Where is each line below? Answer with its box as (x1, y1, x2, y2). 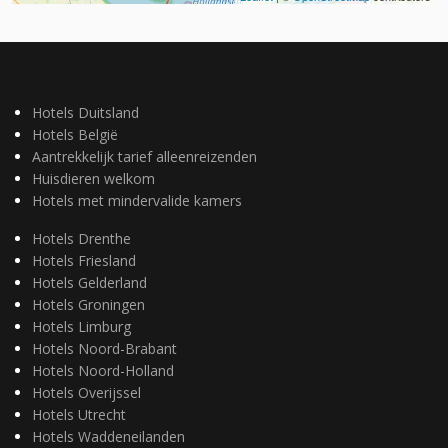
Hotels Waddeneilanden (32, 426, 185, 446)
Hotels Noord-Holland (32, 360, 174, 380)
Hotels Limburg (32, 316, 131, 336)
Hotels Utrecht (32, 404, 126, 424)
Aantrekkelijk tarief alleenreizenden (32, 146, 257, 166)
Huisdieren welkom (32, 168, 155, 188)
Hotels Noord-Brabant (32, 338, 177, 358)
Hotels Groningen (32, 294, 145, 314)
